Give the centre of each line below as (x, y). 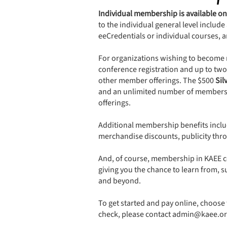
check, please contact (135, 215)
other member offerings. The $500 (157, 81)
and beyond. (120, 181)
